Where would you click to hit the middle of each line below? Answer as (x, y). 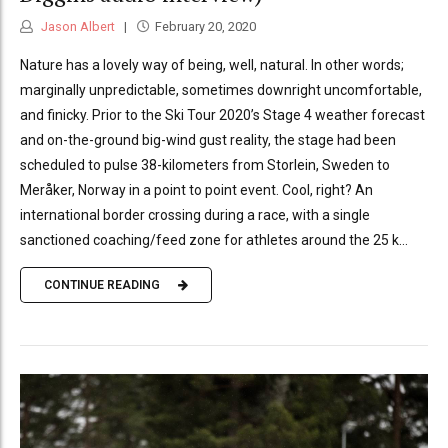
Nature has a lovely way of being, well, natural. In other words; (212, 64)
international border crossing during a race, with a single (195, 214)
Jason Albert (76, 26)
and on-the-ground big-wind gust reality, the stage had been (208, 139)
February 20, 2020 (205, 26)
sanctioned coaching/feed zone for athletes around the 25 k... (214, 239)
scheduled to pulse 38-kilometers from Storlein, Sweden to (205, 164)
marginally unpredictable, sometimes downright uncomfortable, (221, 89)
